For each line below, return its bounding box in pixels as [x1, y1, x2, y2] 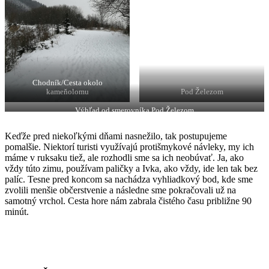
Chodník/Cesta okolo [32, 79, 103, 88]
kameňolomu [46, 88, 89, 97]
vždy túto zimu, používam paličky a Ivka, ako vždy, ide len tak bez [5, 163, 258, 174]
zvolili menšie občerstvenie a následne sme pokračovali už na [5, 185, 236, 196]
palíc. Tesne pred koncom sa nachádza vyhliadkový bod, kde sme [5, 174, 253, 185]
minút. [5, 207, 29, 217]
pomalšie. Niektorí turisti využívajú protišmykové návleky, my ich [5, 142, 254, 153]
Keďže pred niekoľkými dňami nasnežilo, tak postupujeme [5, 131, 227, 142]
